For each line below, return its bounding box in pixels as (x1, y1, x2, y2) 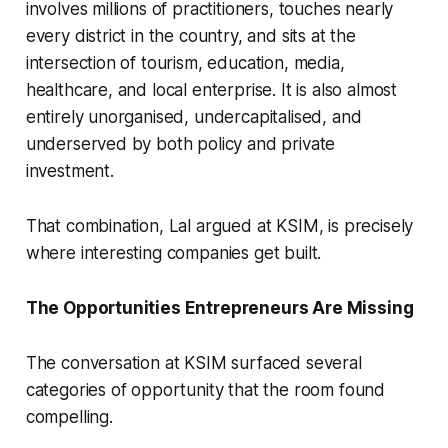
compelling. (25, 407, 113, 428)
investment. (25, 161, 114, 182)
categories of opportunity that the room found (25, 380, 386, 401)
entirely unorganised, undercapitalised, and (25, 107, 362, 128)
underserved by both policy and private (25, 134, 336, 155)
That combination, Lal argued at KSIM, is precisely (25, 216, 414, 237)
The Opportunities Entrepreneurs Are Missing (25, 298, 414, 319)
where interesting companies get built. (25, 243, 322, 264)
